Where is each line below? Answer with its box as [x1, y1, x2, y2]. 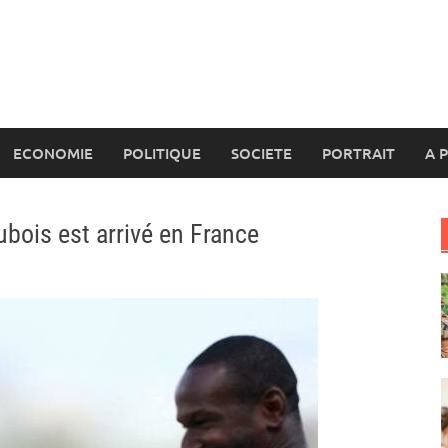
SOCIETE [231, 143, 292, 163]
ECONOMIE [13, 143, 93, 163]
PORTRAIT [322, 143, 395, 163]
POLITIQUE [123, 143, 201, 163]
